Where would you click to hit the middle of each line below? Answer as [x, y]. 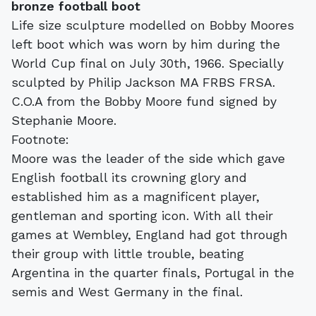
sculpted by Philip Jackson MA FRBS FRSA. [143, 82]
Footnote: [40, 139]
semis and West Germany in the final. [127, 291]
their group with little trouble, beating [128, 253]
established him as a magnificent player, [135, 196]
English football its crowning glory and [129, 177]
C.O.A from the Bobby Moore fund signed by [144, 101]
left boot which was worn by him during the [146, 44]
